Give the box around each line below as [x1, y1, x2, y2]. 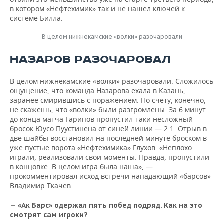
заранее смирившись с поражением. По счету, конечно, [10, 95, 206, 105]
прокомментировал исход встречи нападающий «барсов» [10, 171, 211, 181]
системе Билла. [10, 13, 63, 23]
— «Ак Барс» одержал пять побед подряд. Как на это [10, 201, 202, 210]
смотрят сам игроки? [10, 210, 88, 219]
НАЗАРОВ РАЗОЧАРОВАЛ [10, 53, 171, 66]
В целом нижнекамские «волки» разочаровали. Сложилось [10, 76, 213, 86]
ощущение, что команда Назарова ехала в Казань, [10, 86, 185, 95]
